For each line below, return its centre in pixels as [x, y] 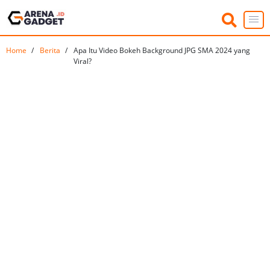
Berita [50, 51]
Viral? [83, 61]
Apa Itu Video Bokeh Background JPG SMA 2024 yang [162, 51]
